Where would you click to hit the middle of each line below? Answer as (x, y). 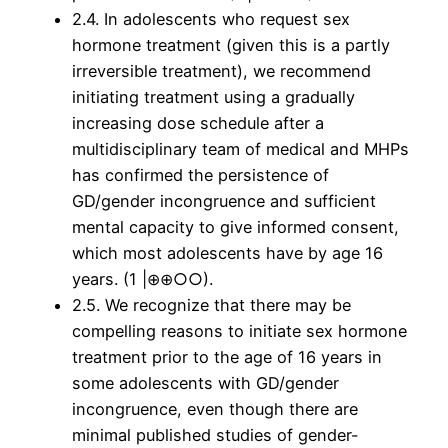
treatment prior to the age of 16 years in (227, 357)
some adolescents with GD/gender (205, 383)
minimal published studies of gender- (215, 435)
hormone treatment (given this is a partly (231, 45)
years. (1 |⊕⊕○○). (142, 279)
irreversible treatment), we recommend (221, 71)
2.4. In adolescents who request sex (211, 19)
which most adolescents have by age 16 (227, 253)
